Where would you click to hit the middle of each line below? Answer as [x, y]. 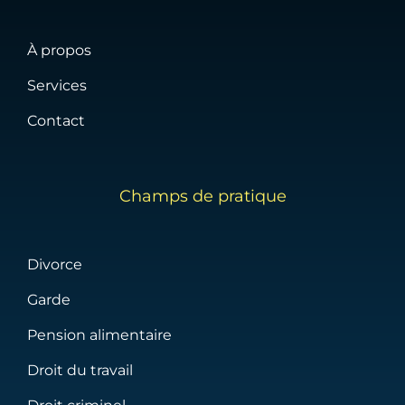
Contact [56, 121]
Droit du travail [80, 371]
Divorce [55, 265]
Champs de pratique [202, 197]
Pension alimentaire [99, 335]
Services [57, 86]
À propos [59, 51]
